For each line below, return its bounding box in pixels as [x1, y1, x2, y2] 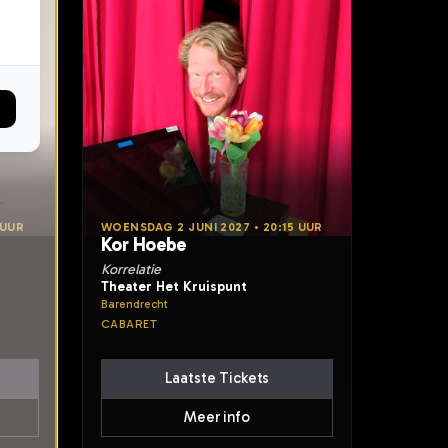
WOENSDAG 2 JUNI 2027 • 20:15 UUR [101, 220, 323, 234]
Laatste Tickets [164, 369, 270, 387]
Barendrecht [101, 297, 168, 311]
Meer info [184, 408, 250, 426]
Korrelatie [101, 261, 161, 278]
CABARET [101, 317, 158, 331]
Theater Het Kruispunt [101, 278, 247, 294]
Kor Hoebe [101, 233, 187, 256]
